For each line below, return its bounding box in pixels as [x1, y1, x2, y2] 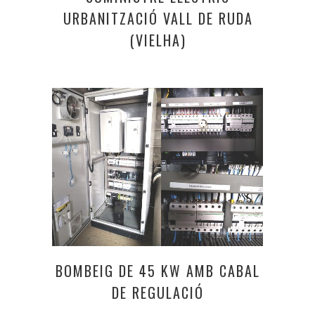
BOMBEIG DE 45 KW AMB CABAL [56, 259, 260, 281]
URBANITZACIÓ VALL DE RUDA [63, 8, 253, 30]
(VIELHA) [129, 30, 186, 51]
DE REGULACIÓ [112, 281, 204, 303]
